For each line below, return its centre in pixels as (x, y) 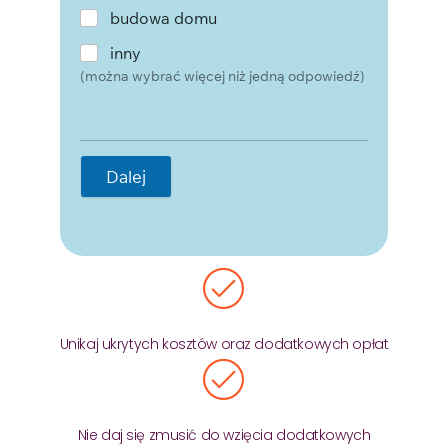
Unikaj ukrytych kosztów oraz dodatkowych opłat (224, 343)
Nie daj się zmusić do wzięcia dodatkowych (224, 434)
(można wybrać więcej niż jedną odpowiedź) (222, 75)
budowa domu (163, 17)
